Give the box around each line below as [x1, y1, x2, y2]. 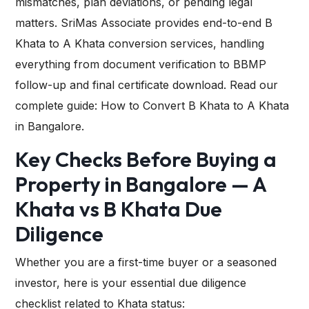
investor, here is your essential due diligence [15, 276, 246, 290]
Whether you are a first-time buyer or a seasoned [15, 255, 277, 270]
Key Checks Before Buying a [15, 146, 277, 173]
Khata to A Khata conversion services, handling [15, 37, 264, 51]
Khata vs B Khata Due [15, 196, 222, 223]
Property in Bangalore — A [15, 171, 266, 198]
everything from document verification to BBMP [15, 57, 266, 72]
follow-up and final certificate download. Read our [15, 78, 278, 92]
